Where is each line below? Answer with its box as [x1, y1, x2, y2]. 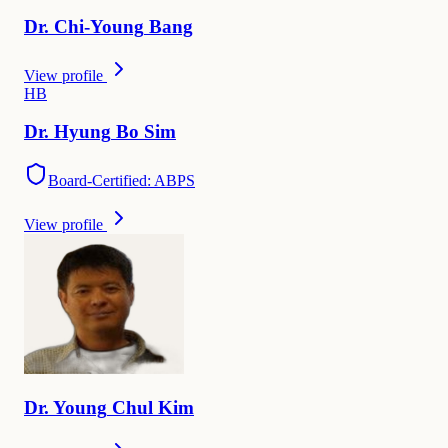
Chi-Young [54, 16, 144, 38]
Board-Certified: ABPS [48, 172, 195, 190]
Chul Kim [112, 396, 194, 418]
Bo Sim [116, 121, 176, 143]
